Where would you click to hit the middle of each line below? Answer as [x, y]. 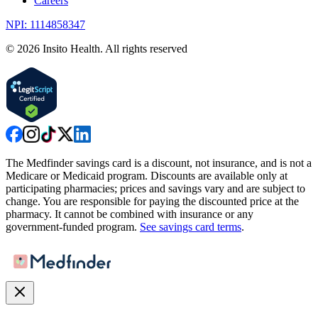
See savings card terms [191, 227]
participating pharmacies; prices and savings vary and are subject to [155, 189]
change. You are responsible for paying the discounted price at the [152, 202]
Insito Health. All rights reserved [114, 49]
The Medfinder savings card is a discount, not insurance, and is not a [159, 163]
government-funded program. [71, 227]
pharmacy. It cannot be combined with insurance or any [130, 214]
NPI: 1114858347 [45, 25]
